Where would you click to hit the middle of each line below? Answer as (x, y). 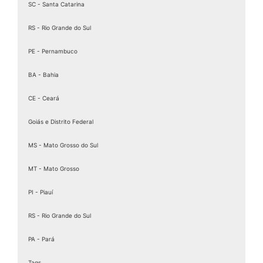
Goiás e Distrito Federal (61, 121)
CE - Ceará (44, 98)
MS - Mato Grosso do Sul (63, 145)
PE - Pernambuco (53, 51)
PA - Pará (41, 239)
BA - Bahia (43, 74)
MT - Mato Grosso (54, 168)
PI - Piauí (41, 192)
